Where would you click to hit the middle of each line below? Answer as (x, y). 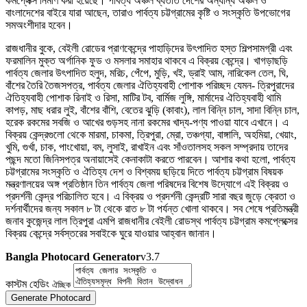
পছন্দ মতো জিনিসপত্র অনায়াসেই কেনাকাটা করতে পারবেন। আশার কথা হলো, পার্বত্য (150, 160)
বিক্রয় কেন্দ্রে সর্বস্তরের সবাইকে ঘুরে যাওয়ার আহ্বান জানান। (111, 234)
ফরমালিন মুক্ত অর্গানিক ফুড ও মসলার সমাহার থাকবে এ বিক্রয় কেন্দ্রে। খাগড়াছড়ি (147, 61)
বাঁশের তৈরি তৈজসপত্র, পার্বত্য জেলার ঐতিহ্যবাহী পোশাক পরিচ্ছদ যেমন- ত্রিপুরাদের (150, 86)
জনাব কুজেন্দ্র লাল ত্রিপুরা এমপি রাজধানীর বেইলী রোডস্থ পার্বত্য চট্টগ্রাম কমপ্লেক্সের (151, 221)
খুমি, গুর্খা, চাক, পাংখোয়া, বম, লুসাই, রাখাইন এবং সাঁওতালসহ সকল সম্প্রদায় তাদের (147, 147)
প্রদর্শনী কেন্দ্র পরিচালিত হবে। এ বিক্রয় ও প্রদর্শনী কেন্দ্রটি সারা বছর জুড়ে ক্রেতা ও (150, 197)
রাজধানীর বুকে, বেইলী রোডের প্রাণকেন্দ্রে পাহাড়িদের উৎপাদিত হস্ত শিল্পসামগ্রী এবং (149, 49)
